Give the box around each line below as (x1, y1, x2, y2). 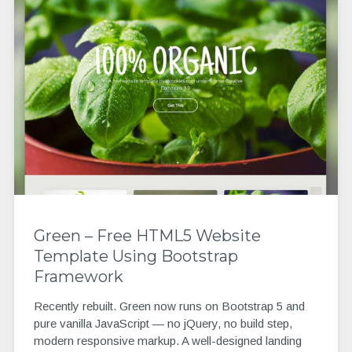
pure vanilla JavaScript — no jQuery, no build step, (33, 317, 292, 331)
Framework (33, 266, 123, 286)
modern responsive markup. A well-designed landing (33, 334, 302, 348)
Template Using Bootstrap (33, 246, 238, 266)
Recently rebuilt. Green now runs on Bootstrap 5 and (33, 299, 305, 313)
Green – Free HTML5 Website (33, 225, 261, 245)
